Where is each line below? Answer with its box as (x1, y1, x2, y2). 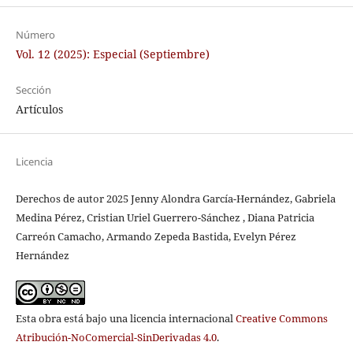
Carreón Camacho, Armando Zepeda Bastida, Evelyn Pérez (15, 229, 296, 244)
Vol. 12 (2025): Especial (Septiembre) (15, 46, 210, 61)
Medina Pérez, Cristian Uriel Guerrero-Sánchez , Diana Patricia (15, 210, 314, 225)
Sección (15, 82, 51, 97)
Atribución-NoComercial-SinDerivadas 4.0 (15, 330, 217, 345)
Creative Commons (235, 311, 328, 326)
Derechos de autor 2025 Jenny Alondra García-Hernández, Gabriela (15, 191, 336, 206)
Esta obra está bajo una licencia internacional (15, 311, 236, 326)
